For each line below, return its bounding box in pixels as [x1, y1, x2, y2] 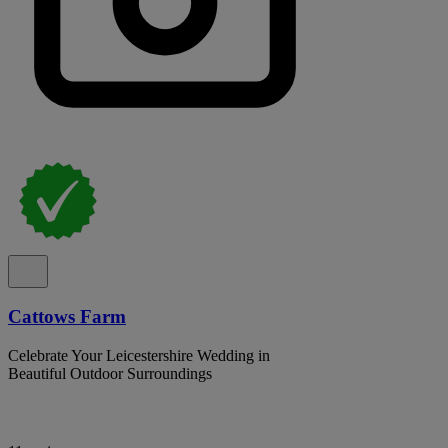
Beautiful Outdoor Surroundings [8, 364, 212, 382]
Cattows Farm [8, 306, 126, 328]
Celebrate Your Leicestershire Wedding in [8, 346, 270, 364]
